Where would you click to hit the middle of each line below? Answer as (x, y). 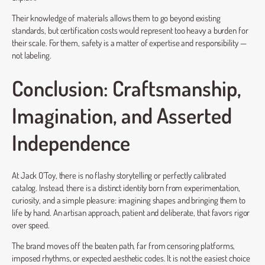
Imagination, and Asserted (122, 115)
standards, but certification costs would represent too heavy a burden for (130, 30)
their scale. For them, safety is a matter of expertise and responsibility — (129, 43)
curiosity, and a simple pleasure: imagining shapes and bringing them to (129, 200)
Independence (71, 142)
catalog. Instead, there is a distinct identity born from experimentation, (126, 187)
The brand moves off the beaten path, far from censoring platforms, (124, 245)
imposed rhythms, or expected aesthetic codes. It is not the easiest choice (131, 258)
